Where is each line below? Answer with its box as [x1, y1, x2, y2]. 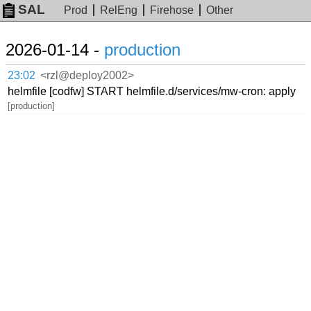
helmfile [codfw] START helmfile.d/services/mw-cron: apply [8, 85, 296, 97]
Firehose [150, 4, 194, 17]
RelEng [100, 4, 138, 17]
